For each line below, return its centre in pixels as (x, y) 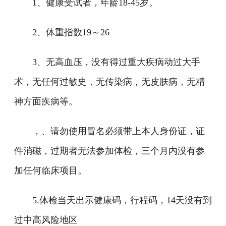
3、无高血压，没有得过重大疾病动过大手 (116, 62)
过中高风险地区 (46, 220)
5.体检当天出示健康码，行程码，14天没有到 (122, 200)
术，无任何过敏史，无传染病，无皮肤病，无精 (109, 82)
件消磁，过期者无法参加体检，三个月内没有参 (109, 151)
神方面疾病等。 (46, 101)
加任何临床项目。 (50, 171)
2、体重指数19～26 (71, 32)
